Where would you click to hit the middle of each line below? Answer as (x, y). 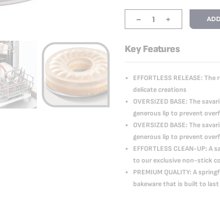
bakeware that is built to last (176, 184)
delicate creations (160, 89)
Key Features (152, 49)
